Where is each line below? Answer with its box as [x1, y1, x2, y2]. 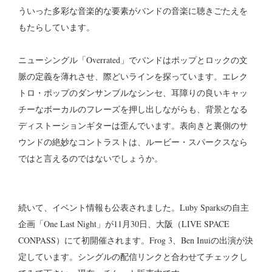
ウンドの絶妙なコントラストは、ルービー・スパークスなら [18, 136, 248, 148]
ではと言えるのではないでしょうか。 [18, 152, 163, 165]
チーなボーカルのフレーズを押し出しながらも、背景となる [18, 103, 248, 115]
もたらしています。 [18, 21, 95, 33]
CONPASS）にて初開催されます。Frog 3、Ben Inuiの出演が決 [18, 234, 253, 246]
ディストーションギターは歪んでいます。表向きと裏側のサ [18, 120, 248, 132]
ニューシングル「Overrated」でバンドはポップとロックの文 [18, 54, 248, 66]
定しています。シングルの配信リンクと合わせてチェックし [18, 251, 248, 263]
